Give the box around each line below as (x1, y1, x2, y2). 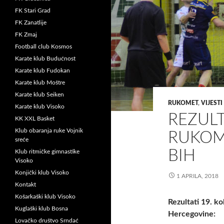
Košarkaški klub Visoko (15, 193, 75, 199)
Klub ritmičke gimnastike (15, 148, 79, 154)
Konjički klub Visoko (15, 169, 69, 175)
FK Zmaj (15, 31, 37, 37)
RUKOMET (168, 100, 198, 106)
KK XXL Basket (15, 115, 54, 121)
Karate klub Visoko (15, 103, 64, 109)
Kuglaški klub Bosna (15, 205, 68, 211)
